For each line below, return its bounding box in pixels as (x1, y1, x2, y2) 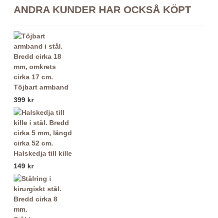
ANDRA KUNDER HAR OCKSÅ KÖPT (14, 4, 192, 16)
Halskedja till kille (14, 149, 73, 158)
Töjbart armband (14, 83, 69, 91)
